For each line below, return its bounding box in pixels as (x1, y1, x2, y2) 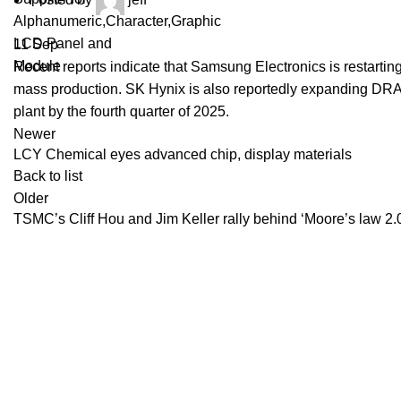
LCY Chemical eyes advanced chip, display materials (13, 147, 352, 162)
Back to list (13, 168, 82, 183)
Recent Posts (314, 337, 399, 354)
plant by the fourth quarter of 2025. (13, 104, 229, 119)
